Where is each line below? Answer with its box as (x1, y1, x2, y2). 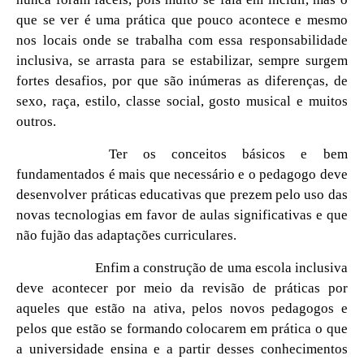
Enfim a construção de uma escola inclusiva (16, 259, 348, 275)
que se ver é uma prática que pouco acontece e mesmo (16, 11, 348, 28)
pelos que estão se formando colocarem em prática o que (16, 320, 348, 336)
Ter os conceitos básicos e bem (108, 145, 348, 162)
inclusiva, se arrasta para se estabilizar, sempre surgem (16, 52, 348, 68)
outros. (16, 113, 57, 129)
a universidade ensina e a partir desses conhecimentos (16, 340, 348, 357)
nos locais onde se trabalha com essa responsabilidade (16, 32, 348, 48)
